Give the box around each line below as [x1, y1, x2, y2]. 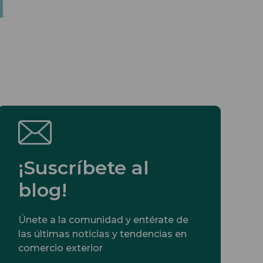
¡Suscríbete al [18, 156, 149, 179]
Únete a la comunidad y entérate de [18, 214, 188, 225]
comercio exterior [18, 242, 103, 254]
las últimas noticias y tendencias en [18, 228, 187, 240]
